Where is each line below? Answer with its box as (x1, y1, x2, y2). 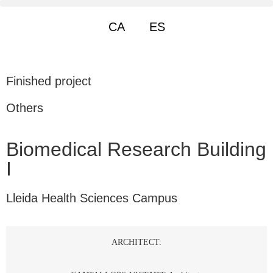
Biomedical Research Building (6, 138, 266, 160)
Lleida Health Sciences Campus (6, 191, 177, 205)
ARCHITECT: (112, 238, 161, 247)
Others (6, 101, 43, 115)
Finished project (6, 74, 91, 88)
